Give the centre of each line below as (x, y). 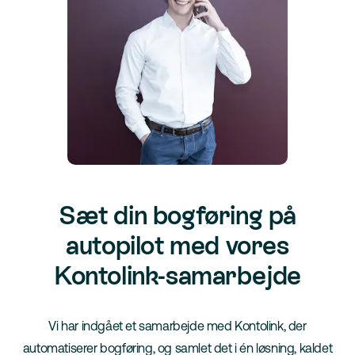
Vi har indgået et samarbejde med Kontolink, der (177, 326)
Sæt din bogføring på (177, 216)
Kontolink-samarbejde (177, 276)
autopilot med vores (177, 246)
